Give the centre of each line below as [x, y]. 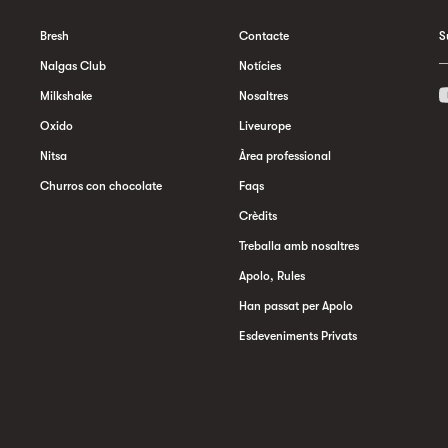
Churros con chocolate [100, 186]
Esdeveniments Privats [298, 336]
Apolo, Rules [272, 276]
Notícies [260, 66]
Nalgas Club [72, 66]
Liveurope [265, 126]
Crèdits [258, 216]
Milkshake [65, 96]
